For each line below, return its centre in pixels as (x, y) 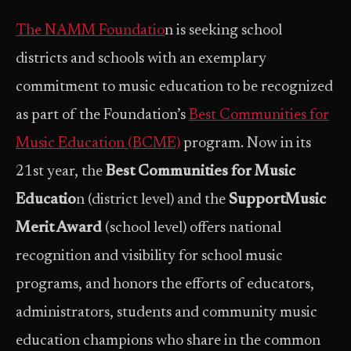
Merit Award (59, 228)
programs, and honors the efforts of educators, (165, 285)
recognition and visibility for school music (149, 257)
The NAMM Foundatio (90, 31)
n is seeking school (223, 31)
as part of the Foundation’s (102, 116)
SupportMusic (277, 200)
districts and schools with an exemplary (141, 59)
